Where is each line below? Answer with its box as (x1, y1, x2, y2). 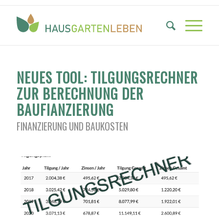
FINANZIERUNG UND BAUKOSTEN (16, 119, 128, 133)
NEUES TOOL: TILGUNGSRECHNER (16, 67, 198, 88)
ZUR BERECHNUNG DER (16, 84, 144, 104)
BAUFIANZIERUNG (16, 100, 114, 120)
